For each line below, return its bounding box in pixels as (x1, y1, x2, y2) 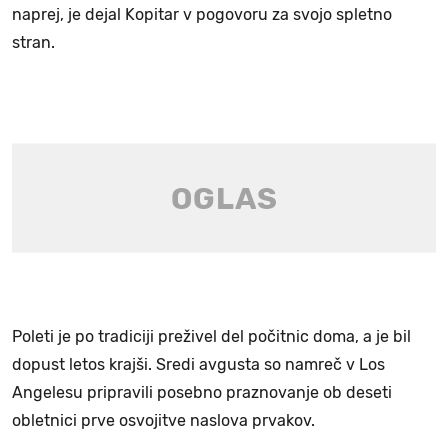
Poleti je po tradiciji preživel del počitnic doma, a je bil (12, 327, 411, 347)
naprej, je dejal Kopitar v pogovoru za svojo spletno (12, 5, 392, 25)
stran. (12, 33, 55, 53)
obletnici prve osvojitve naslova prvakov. (12, 411, 315, 431)
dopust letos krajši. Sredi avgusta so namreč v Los (12, 355, 385, 375)
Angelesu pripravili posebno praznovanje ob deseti (12, 383, 392, 403)
